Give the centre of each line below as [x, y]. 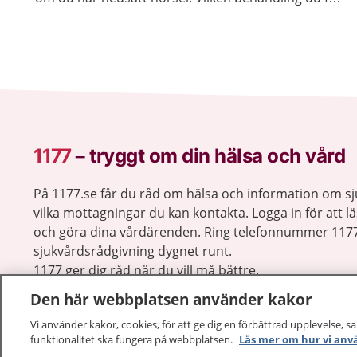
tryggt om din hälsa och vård [217, 156]
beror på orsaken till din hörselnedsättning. [166, 17]
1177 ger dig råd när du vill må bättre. [146, 270]
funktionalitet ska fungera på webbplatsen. [133, 339]
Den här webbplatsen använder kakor [171, 299]
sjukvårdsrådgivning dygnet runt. [133, 251]
